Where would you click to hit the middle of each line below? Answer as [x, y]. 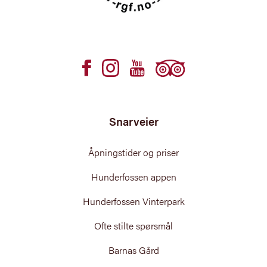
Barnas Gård [133, 250]
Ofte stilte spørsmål [133, 226]
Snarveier [133, 122]
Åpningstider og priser [133, 153]
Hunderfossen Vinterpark [133, 201]
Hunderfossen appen [133, 177]
